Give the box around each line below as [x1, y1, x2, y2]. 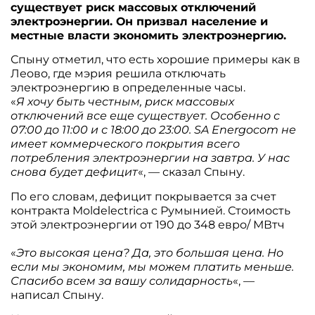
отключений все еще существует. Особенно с [11, 109, 281, 123]
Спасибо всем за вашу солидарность [11, 274, 233, 288]
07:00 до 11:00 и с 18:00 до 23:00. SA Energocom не [11, 123, 297, 137]
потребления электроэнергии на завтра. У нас [11, 151, 290, 165]
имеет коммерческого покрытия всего [11, 137, 240, 151]
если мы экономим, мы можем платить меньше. [11, 259, 295, 274]
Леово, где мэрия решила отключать [11, 67, 226, 81]
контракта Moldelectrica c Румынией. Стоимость [11, 203, 291, 217]
